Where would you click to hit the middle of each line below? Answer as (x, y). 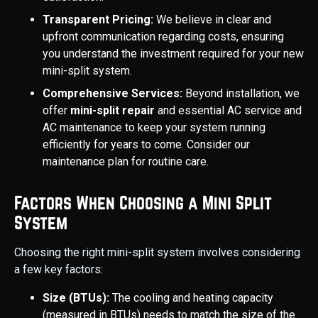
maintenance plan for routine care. (126, 162)
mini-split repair (114, 111)
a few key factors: (59, 270)
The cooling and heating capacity (193, 298)
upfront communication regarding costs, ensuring (163, 37)
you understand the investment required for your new (173, 54)
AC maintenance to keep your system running (154, 128)
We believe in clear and (214, 20)
